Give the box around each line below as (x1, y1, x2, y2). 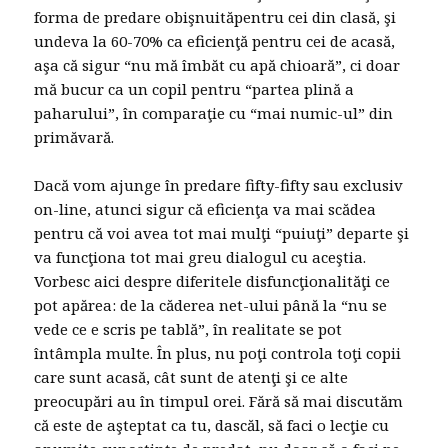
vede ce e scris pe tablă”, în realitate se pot (34, 319, 343, 340)
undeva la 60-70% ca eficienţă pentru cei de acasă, (34, 31, 396, 52)
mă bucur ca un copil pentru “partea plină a (34, 79, 355, 100)
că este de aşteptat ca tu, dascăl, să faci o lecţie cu (34, 415, 390, 436)
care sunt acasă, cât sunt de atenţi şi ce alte (34, 367, 349, 388)
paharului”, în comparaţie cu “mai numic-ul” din (34, 103, 394, 124)
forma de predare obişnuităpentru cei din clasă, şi (34, 7, 397, 28)
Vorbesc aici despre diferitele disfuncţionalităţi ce (34, 271, 391, 292)
